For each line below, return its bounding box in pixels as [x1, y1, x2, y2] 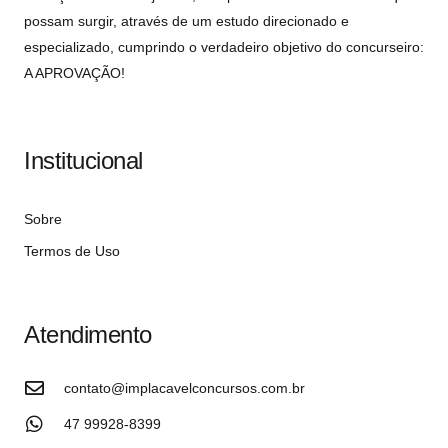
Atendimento [24, 320, 152, 348]
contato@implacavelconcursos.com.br [63, 379, 305, 396]
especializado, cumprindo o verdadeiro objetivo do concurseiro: [24, 39, 424, 56]
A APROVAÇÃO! [24, 65, 125, 82]
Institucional [24, 147, 143, 175]
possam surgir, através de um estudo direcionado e [24, 13, 349, 30]
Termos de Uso [24, 242, 120, 259]
